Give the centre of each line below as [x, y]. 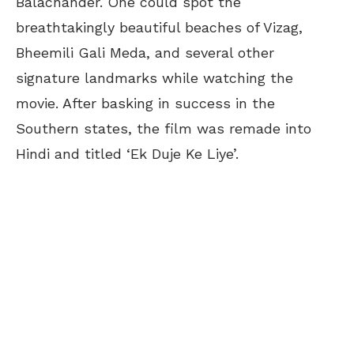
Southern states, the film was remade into [164, 128]
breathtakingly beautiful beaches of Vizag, [159, 27]
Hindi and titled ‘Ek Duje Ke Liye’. [127, 153]
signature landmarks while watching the [154, 77]
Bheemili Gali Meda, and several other [145, 52]
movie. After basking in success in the [145, 103]
